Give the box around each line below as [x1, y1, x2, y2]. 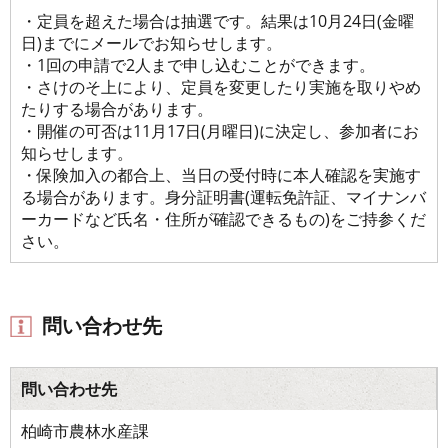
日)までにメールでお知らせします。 [21, 31, 282, 54]
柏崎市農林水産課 [21, 419, 149, 442]
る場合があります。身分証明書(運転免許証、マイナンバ [21, 185, 426, 208]
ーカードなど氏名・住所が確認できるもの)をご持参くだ [21, 207, 426, 230]
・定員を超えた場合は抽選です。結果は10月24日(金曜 [21, 9, 414, 32]
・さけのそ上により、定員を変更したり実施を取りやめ [21, 75, 421, 98]
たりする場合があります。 [21, 97, 213, 120]
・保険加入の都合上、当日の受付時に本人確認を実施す [21, 163, 421, 186]
